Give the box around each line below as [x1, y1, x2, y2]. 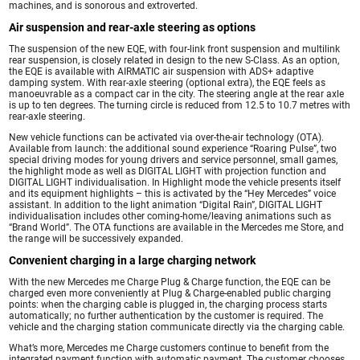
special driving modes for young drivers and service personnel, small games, [9, 153, 338, 166]
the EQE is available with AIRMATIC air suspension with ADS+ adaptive [9, 65, 314, 77]
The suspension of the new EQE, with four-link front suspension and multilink [9, 43, 341, 55]
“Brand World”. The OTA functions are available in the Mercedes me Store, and [9, 221, 345, 233]
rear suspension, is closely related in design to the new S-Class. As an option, [9, 54, 340, 66]
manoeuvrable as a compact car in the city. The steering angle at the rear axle [9, 88, 345, 100]
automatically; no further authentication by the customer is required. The [9, 309, 324, 321]
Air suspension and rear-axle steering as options [9, 20, 256, 34]
